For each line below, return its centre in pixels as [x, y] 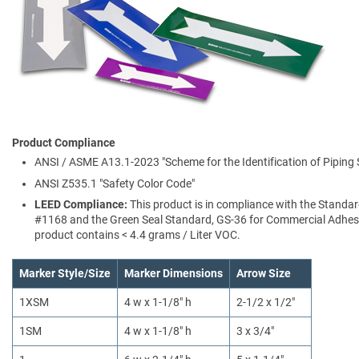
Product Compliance [64, 143]
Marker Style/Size [65, 273]
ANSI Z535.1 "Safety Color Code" [115, 183]
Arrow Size [264, 273]
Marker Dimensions [173, 273]
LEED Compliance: [81, 205]
